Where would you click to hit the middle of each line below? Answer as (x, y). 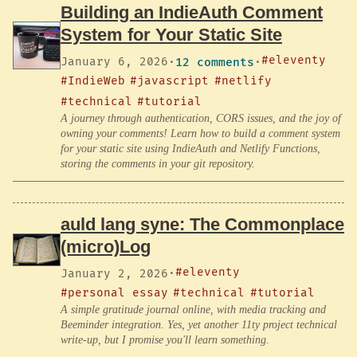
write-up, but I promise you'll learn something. (165, 339)
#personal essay (114, 292)
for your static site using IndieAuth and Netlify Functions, (190, 149)
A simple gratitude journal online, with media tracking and (193, 309)
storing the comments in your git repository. (158, 164)
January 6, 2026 (114, 62)
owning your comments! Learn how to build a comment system (200, 134)
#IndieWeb (93, 81)
